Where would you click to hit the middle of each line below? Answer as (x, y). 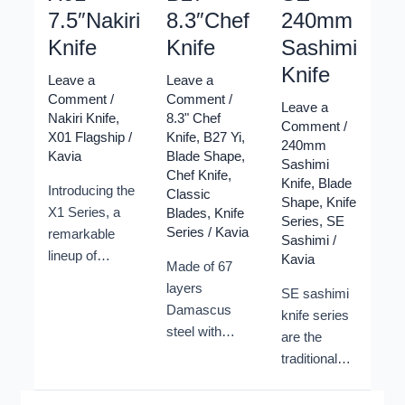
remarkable (81, 235)
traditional (310, 359)
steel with (194, 332)
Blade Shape (204, 157)
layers (184, 289)
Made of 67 (199, 267)
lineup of (72, 256)
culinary (71, 386)
